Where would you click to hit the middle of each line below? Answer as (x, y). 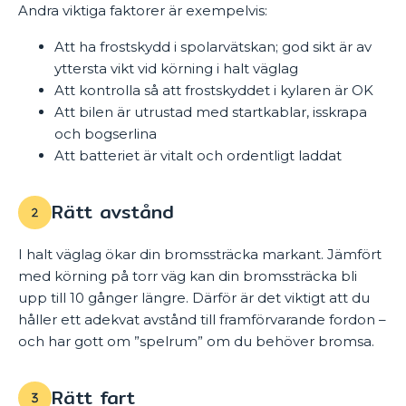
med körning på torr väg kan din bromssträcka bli (188, 275)
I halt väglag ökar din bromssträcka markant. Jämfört (200, 254)
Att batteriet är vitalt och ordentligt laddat (198, 155)
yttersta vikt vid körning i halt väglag (176, 68)
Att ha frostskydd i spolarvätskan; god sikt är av (213, 46)
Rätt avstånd (112, 212)
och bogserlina (106, 133)
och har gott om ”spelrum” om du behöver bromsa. (196, 341)
